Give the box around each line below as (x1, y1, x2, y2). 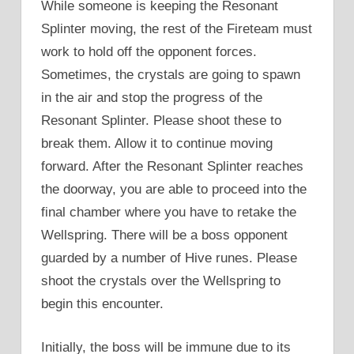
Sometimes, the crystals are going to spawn (41, 67, 300, 83)
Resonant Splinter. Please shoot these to (41, 113, 281, 129)
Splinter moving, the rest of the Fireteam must (41, 21, 312, 37)
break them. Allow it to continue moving (41, 136, 273, 152)
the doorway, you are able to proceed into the (41, 182, 307, 198)
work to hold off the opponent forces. (41, 44, 257, 60)
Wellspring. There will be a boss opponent (41, 228, 288, 243)
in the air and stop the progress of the (41, 90, 262, 106)
